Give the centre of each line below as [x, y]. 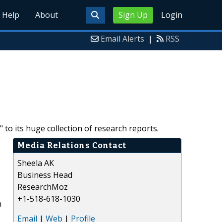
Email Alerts [122, 39]
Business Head [45, 175]
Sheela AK [36, 163]
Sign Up [133, 15]
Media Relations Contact [72, 145]
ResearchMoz [43, 187]
